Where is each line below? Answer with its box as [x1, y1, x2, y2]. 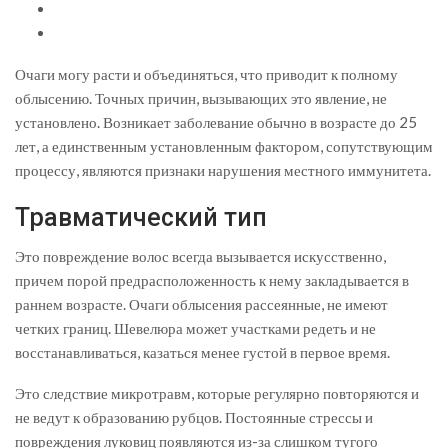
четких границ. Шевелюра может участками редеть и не [15, 318, 376, 337]
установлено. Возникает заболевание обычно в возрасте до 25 [15, 112, 417, 131]
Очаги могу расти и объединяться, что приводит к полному [15, 64, 398, 83]
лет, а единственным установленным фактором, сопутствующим [15, 136, 433, 155]
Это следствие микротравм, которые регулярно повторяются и [15, 383, 419, 402]
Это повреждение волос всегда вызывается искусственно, [15, 246, 386, 265]
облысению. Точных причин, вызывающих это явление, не [15, 88, 387, 107]
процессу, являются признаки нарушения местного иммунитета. [15, 160, 431, 179]
